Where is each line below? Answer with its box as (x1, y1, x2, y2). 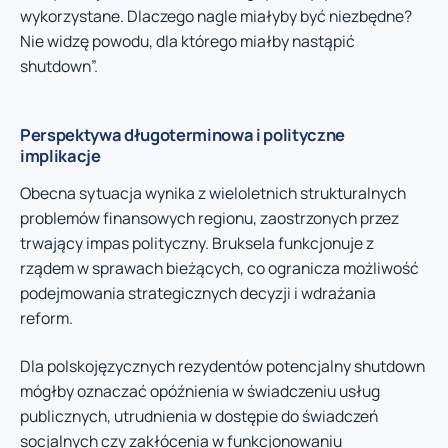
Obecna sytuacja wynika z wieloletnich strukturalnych (20, 182, 406, 205)
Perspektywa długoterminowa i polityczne (20, 123, 346, 147)
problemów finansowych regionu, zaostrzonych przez (20, 207, 399, 230)
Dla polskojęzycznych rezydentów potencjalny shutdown (20, 354, 425, 377)
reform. (20, 307, 73, 330)
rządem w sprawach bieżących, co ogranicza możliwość (20, 257, 419, 280)
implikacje (20, 144, 101, 168)
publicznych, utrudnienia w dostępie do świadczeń (20, 404, 378, 427)
